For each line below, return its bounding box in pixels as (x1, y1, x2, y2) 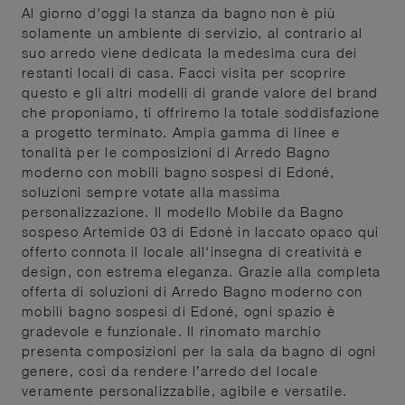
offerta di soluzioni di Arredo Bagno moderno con (22, 282, 363, 299)
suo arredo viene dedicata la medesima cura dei (22, 43, 358, 61)
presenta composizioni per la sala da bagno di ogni (22, 342, 377, 359)
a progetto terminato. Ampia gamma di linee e (22, 123, 340, 140)
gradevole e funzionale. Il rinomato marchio (22, 322, 321, 339)
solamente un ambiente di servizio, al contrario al (22, 24, 363, 41)
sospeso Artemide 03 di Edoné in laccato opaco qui (22, 222, 380, 240)
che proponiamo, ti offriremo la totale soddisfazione (22, 103, 380, 120)
